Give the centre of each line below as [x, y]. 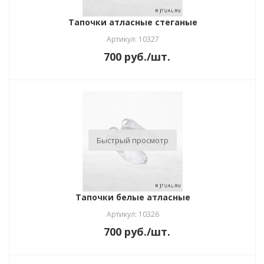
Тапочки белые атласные [133, 197]
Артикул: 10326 [133, 214]
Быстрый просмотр [133, 140]
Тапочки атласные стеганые [133, 22]
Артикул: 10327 [133, 39]
